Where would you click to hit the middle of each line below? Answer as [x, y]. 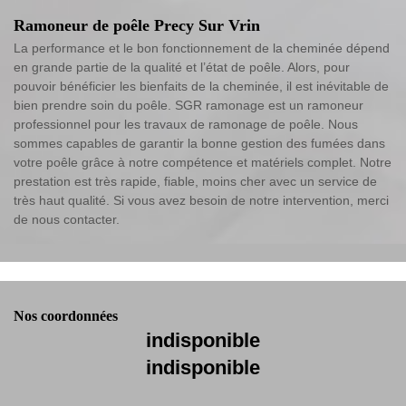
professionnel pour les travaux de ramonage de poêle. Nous [186, 125]
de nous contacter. [67, 220]
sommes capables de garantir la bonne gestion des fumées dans [199, 144]
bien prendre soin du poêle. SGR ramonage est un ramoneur [188, 106]
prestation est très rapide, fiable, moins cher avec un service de [195, 182]
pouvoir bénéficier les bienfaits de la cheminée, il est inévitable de [201, 87]
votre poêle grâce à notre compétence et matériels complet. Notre [203, 163]
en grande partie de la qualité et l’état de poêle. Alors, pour [182, 68]
